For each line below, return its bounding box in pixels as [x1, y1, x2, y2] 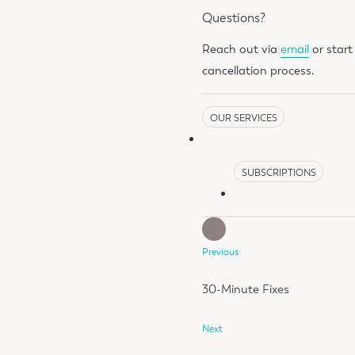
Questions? [202, 10, 266, 27]
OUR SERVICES [209, 112, 277, 124]
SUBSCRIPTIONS [241, 166, 316, 178]
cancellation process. [202, 63, 315, 78]
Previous [202, 246, 239, 258]
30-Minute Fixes [202, 282, 290, 297]
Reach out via [202, 42, 281, 57]
